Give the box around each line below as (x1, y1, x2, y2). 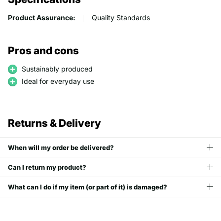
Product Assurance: (8, 13, 75, 22)
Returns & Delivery (8, 117, 101, 130)
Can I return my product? (8, 163, 86, 171)
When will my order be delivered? (8, 143, 114, 151)
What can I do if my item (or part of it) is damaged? (8, 183, 167, 191)
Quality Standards (92, 13, 150, 22)
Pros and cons (8, 44, 79, 57)
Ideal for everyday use (22, 77, 94, 86)
